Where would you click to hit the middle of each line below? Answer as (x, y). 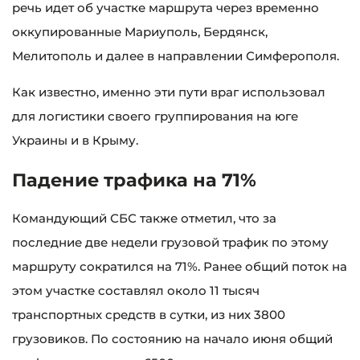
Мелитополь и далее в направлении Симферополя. (176, 56)
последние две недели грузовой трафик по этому (170, 243)
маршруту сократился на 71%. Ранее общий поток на (180, 267)
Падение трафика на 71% (134, 180)
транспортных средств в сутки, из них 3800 (150, 315)
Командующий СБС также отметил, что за (144, 219)
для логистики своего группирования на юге (155, 116)
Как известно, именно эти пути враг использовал (169, 92)
